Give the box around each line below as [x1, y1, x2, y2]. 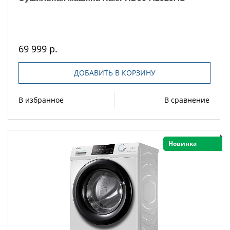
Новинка [168, 139, 197, 148]
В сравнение [164, 95, 209, 105]
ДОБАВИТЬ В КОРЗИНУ [73, 68, 156, 78]
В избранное [18, 95, 64, 105]
